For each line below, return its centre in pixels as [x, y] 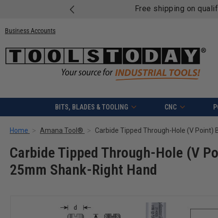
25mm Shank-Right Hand [83, 170]
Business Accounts [30, 30]
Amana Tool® [62, 131]
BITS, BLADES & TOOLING [91, 107]
